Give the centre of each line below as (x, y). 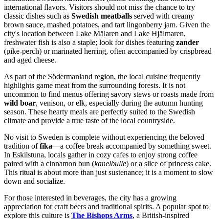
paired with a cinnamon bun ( (49, 164)
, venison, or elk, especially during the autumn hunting (119, 103)
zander (187, 43)
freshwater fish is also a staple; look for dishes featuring (90, 43)
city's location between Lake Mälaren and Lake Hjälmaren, (95, 34)
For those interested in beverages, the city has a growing (90, 198)
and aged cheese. (30, 60)
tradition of (22, 146)
